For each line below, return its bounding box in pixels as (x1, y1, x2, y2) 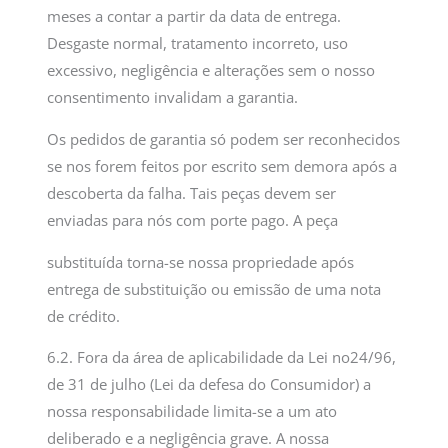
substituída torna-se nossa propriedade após (47, 251, 355, 272)
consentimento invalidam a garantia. (47, 87, 299, 108)
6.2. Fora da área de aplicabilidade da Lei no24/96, (47, 347, 397, 368)
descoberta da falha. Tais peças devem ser (47, 183, 337, 203)
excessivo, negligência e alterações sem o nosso (47, 60, 376, 81)
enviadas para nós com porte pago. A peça (47, 210, 339, 230)
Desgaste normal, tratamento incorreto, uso (47, 33, 349, 54)
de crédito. (47, 305, 121, 326)
